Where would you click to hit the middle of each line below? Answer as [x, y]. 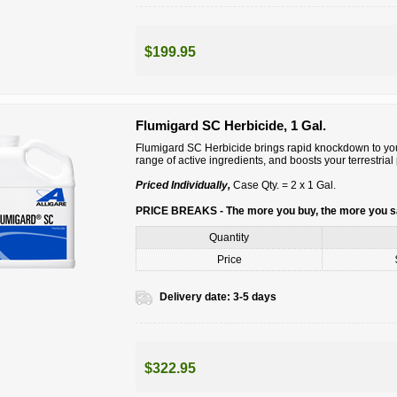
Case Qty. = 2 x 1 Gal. [284, 186]
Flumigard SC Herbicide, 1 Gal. [231, 126]
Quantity [230, 238]
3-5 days [255, 297]
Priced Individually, [183, 186]
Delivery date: [195, 297]
